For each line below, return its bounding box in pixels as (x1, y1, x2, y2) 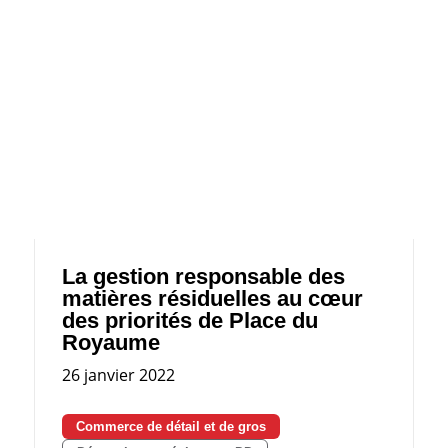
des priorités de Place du (61, 308, 318, 334)
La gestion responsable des (61, 264, 345, 290)
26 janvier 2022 (61, 364, 175, 387)
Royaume (61, 330, 160, 356)
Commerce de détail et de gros (75, 419, 266, 435)
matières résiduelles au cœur (61, 286, 363, 312)
